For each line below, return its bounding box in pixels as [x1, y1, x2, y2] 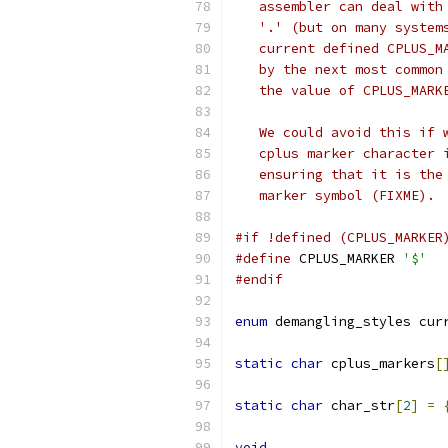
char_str [323, 397, 395, 414]
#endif [235, 271, 283, 288]
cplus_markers [323, 355, 435, 372]
